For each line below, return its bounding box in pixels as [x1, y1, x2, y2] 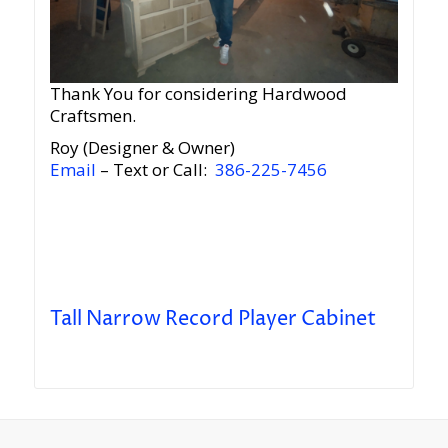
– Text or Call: [95, 157, 215, 181]
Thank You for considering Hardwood [49, 81, 347, 105]
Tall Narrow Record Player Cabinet [49, 305, 376, 333]
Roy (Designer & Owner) [49, 135, 235, 159]
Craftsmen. [49, 103, 136, 127]
